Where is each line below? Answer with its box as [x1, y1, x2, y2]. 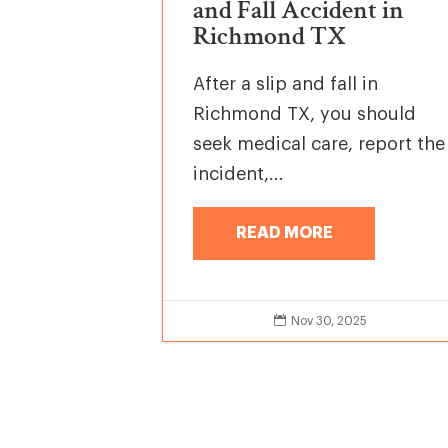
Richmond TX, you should [193, 105, 417, 124]
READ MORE [235, 224, 333, 241]
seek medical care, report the [193, 135, 446, 154]
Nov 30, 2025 [290, 314, 367, 327]
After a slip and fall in [193, 75, 379, 94]
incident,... [193, 165, 285, 184]
